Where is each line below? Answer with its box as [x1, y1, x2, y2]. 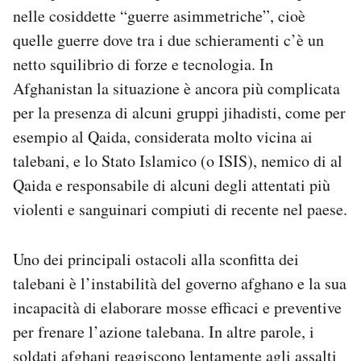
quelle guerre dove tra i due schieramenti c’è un [13, 29, 324, 52]
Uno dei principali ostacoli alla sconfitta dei [13, 248, 299, 271]
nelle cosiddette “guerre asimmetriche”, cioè [13, 5, 305, 27]
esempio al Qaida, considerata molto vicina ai [13, 126, 313, 148]
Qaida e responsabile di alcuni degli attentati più [13, 174, 330, 197]
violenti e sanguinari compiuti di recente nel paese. [13, 198, 347, 221]
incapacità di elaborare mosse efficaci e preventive [13, 297, 342, 319]
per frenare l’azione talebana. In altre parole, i [13, 321, 314, 343]
